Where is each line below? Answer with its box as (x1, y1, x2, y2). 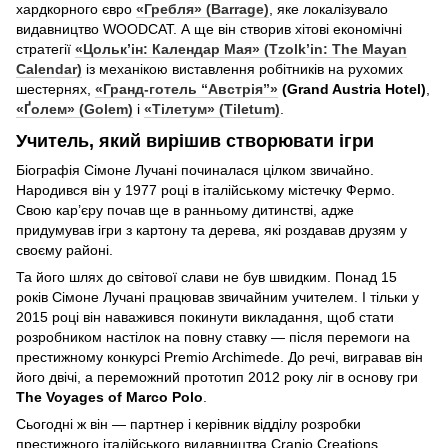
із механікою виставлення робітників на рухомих (82, 61, 403, 78)
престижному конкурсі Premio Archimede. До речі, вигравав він (16, 348, 423, 365)
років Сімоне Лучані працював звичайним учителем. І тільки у (16, 288, 419, 305)
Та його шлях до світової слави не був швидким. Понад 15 (16, 268, 397, 285)
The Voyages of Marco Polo (16, 388, 203, 405)
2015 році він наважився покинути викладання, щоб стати (16, 308, 394, 325)
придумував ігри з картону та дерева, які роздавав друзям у (16, 221, 407, 238)
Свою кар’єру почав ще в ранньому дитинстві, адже (16, 201, 354, 218)
